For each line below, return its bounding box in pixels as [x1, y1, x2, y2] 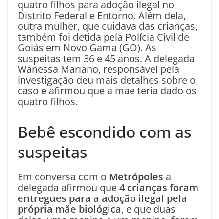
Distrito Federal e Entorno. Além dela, [18, 9, 186, 22]
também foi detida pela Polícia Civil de [18, 30, 189, 44]
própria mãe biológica [18, 202, 121, 216]
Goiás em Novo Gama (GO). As [18, 41, 156, 54]
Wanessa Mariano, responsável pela [18, 63, 179, 76]
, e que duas [121, 202, 175, 216]
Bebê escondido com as [18, 121, 191, 142]
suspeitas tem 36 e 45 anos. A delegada [18, 52, 195, 65]
